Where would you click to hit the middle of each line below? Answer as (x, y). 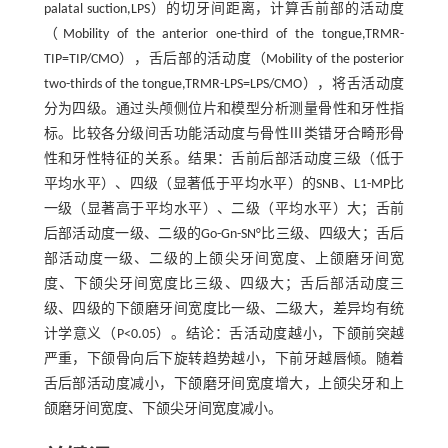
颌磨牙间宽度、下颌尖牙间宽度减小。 (162, 409)
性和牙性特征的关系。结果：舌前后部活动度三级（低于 (224, 159)
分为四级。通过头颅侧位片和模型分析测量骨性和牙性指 (224, 109)
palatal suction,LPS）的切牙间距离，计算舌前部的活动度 (224, 9)
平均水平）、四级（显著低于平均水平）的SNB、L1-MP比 (224, 184)
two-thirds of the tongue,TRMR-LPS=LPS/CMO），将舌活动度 (224, 84)
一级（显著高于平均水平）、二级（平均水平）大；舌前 (224, 209)
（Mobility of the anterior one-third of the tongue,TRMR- (224, 34)
